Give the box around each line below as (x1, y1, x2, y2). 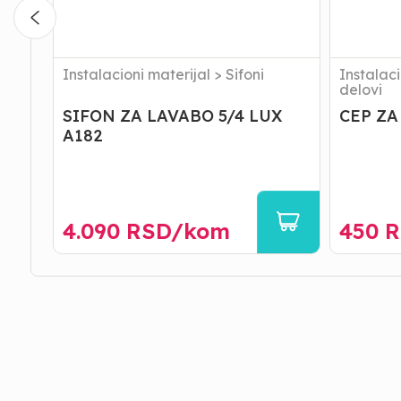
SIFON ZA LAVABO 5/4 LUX (62, 106, 282, 126)
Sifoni (225, 65, 264, 83)
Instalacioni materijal (62, 65, 210, 83)
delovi (338, 81, 382, 98)
